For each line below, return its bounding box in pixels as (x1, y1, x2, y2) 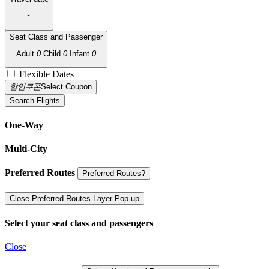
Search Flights (10, 96, 60, 106)
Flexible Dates (19, 69, 74, 80)
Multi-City (5, 143, 47, 154)
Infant (70, 49, 92, 58)
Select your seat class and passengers (5, 217, 153, 228)
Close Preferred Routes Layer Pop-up (10, 194, 139, 204)
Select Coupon (41, 82, 92, 92)
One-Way (5, 119, 43, 130)
